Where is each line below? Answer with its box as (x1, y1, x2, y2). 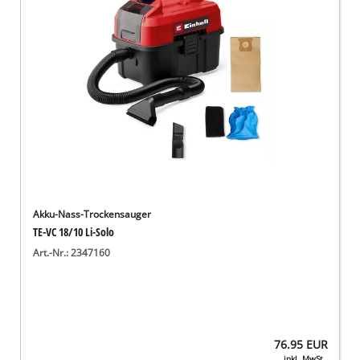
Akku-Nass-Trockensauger (33, 207, 152, 220)
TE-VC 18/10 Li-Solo (33, 223, 115, 239)
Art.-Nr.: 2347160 (33, 246, 111, 259)
